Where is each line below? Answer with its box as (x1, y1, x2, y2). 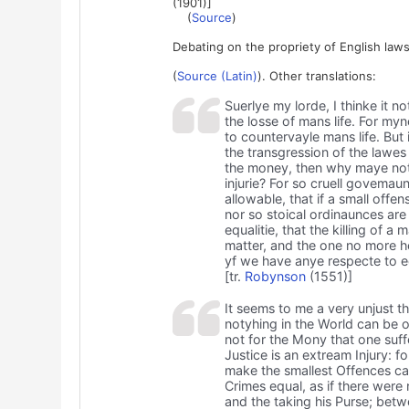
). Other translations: (257, 68, 376, 84)
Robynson (244, 268, 306, 285)
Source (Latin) (176, 68, 257, 84)
